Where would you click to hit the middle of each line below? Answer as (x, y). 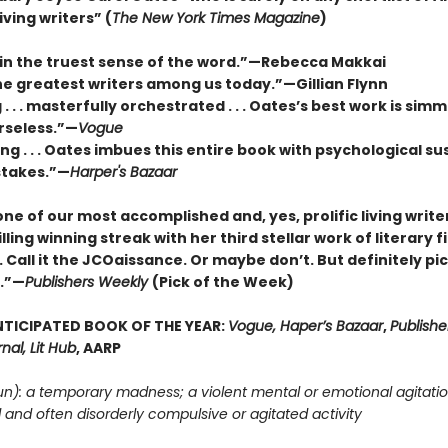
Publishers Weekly (88, 282)
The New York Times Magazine (215, 18)
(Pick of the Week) (222, 282)
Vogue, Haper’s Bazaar (305, 326)
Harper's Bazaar (123, 172)
